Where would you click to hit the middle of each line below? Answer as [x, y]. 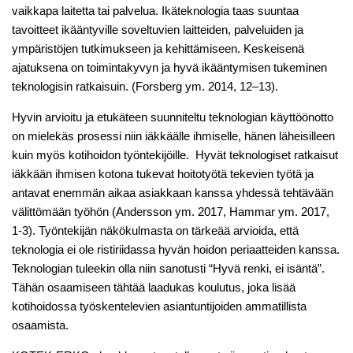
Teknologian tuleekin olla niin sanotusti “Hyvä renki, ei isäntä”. [168, 269]
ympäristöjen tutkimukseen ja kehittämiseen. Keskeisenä [158, 49]
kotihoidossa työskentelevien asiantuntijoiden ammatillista [159, 307]
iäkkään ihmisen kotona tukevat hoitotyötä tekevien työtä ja [163, 174]
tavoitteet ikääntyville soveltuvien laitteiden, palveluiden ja [158, 30]
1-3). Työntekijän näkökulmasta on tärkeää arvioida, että [155, 231]
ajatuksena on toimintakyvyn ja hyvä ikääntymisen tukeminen [169, 68]
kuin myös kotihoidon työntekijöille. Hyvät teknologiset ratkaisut [175, 155]
